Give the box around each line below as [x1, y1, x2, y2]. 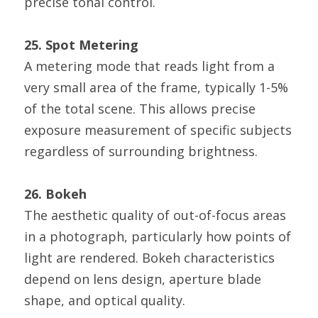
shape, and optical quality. [24, 292, 185, 309]
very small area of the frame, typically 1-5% [24, 79, 288, 96]
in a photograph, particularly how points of [24, 228, 291, 245]
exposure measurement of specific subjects [24, 121, 292, 138]
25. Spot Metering [24, 36, 138, 53]
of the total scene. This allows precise [24, 100, 256, 117]
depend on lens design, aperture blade [24, 270, 261, 287]
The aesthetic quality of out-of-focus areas [24, 207, 286, 224]
